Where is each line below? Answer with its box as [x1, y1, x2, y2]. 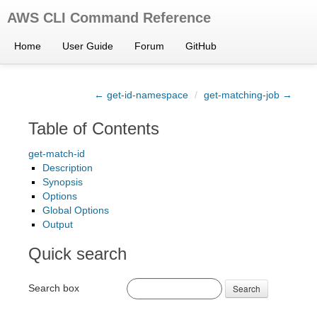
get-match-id [28, 148, 85, 159]
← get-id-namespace [94, 89, 188, 100]
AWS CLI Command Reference [7, 10, 211, 25]
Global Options [42, 204, 109, 216]
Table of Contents [28, 119, 159, 138]
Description [42, 162, 93, 173]
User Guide [62, 40, 113, 52]
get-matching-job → [204, 89, 292, 100]
